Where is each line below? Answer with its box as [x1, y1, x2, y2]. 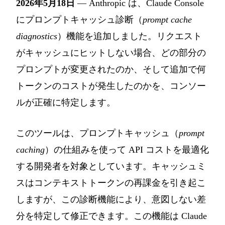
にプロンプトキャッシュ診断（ [16, 15, 143, 25]
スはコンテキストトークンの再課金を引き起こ [16, 178, 206, 188]
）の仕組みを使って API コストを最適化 [45, 145, 209, 155]
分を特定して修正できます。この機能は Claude [16, 211, 207, 221]
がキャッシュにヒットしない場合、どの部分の [16, 48, 206, 58]
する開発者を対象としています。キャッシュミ [16, 161, 206, 172]
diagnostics [16, 31, 57, 42]
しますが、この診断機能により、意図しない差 [16, 194, 206, 205]
